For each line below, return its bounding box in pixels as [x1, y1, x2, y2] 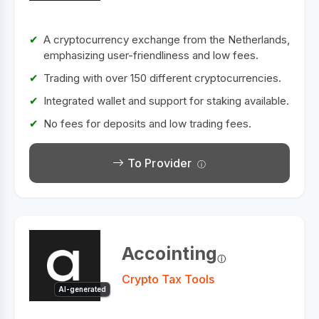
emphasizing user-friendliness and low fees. [43, 48, 258, 63]
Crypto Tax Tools [122, 272, 214, 287]
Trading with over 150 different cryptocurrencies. [43, 71, 281, 85]
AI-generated [58, 285, 106, 294]
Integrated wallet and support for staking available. [43, 94, 289, 108]
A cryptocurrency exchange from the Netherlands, [43, 33, 290, 47]
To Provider [124, 156, 192, 171]
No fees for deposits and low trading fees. [43, 117, 251, 131]
